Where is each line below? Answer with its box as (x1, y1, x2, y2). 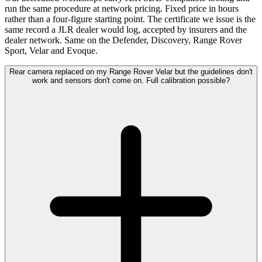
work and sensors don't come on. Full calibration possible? (32, 76, 230, 85)
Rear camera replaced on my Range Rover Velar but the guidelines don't (9, 67, 253, 77)
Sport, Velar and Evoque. (5, 46, 98, 56)
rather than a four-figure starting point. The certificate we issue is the (5, 14, 256, 25)
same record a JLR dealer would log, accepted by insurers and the (5, 25, 247, 35)
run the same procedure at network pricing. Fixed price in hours (5, 4, 239, 14)
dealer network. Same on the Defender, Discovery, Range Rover (5, 35, 242, 46)
